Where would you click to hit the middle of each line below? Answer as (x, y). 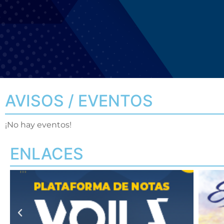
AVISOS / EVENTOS (79, 101)
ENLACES (47, 154)
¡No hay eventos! (38, 125)
